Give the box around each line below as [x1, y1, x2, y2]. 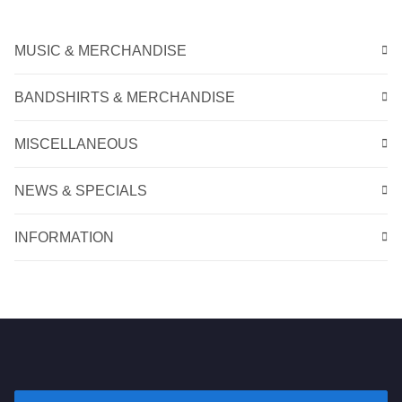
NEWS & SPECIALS [14, 182, 147, 198]
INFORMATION [14, 229, 114, 245]
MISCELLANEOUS [14, 135, 138, 152]
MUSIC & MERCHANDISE [14, 42, 187, 58]
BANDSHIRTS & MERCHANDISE [14, 89, 235, 105]
